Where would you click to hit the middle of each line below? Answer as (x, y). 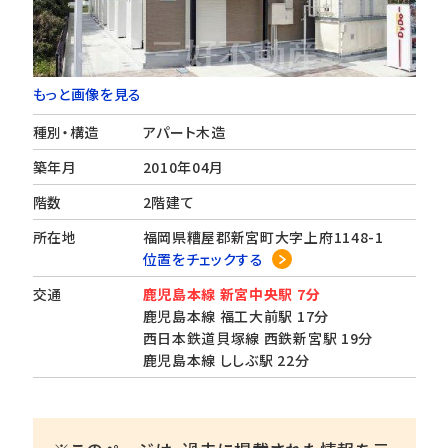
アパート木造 (184, 132)
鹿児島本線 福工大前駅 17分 (235, 316)
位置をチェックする (203, 259)
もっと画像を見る (87, 94)
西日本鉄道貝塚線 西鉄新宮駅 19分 (258, 338)
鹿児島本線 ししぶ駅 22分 (226, 360)
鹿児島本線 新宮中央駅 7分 (231, 294)
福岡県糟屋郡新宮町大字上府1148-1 (270, 237)
